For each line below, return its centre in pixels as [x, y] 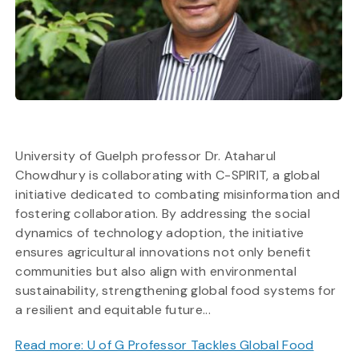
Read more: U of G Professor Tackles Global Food [165, 345]
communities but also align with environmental [156, 271]
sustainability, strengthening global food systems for [176, 290]
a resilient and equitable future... [113, 309]
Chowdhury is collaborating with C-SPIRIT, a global [168, 175]
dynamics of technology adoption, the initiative [160, 232]
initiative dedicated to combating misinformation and [177, 194]
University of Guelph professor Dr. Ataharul [146, 155]
